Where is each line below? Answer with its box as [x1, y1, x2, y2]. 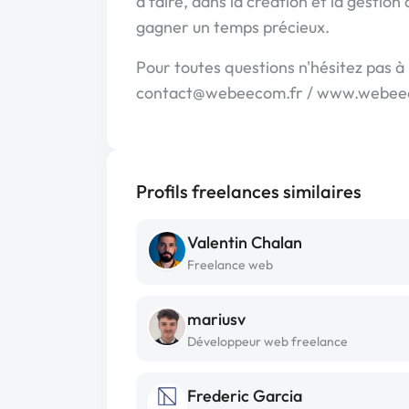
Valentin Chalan [187, 232, 302, 253]
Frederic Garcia [187, 385, 302, 406]
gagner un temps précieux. [136, 16, 330, 37]
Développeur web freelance [187, 333, 348, 350]
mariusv [187, 309, 246, 330]
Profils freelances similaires [136, 180, 362, 203]
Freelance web [187, 257, 273, 273]
